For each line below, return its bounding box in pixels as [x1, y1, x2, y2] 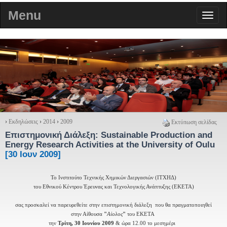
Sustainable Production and [101, 130, 212, 140]
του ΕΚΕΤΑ [127, 211, 156, 217]
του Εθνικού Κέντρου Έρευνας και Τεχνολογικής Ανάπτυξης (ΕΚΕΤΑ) [33, 184, 194, 190]
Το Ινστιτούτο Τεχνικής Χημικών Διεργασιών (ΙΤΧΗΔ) [51, 175, 176, 181]
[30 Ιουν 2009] [5, 149, 61, 160]
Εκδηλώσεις [9, 118, 38, 126]
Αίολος [107, 211, 123, 217]
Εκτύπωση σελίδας [171, 119, 217, 126]
